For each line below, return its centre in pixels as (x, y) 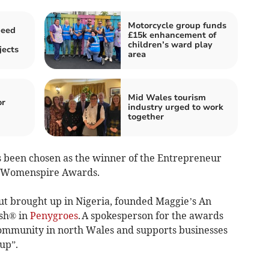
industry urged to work (176, 107)
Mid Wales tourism (167, 98)
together (146, 117)
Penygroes (54, 216)
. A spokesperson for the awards (150, 216)
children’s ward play (170, 45)
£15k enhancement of (172, 35)
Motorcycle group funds (177, 26)
